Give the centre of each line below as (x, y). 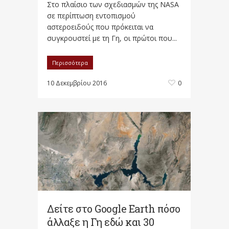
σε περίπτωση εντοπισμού (91, 15)
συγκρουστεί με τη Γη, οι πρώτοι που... (112, 38)
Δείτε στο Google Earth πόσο (114, 209)
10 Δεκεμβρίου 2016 (77, 83)
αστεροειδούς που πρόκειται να (100, 27)
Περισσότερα (70, 62)
